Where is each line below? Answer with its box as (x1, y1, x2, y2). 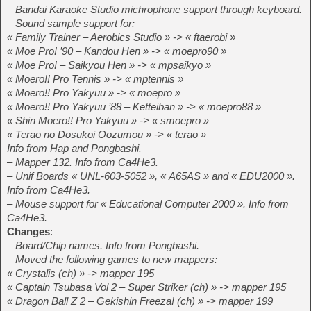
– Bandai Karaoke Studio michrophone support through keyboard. (7, 3, 302, 15)
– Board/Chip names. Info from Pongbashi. (7, 239, 199, 251)
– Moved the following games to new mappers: (7, 253, 217, 265)
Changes (7, 226, 50, 237)
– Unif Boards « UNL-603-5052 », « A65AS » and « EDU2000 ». (7, 170, 295, 182)
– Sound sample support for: (7, 17, 135, 29)
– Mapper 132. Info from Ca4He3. (7, 156, 158, 168)
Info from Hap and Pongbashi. (7, 142, 142, 154)
